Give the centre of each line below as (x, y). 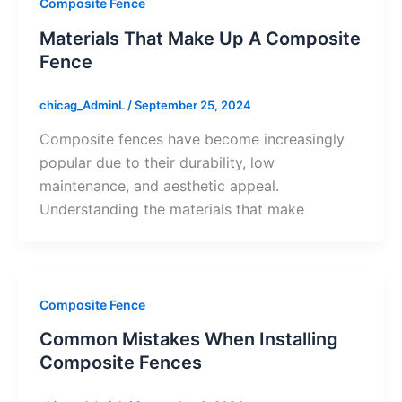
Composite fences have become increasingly (192, 139)
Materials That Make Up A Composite (200, 39)
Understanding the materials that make (171, 209)
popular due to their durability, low (157, 162)
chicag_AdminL (83, 105)
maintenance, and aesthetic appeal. (159, 185)
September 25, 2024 (192, 105)
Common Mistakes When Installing (188, 340)
